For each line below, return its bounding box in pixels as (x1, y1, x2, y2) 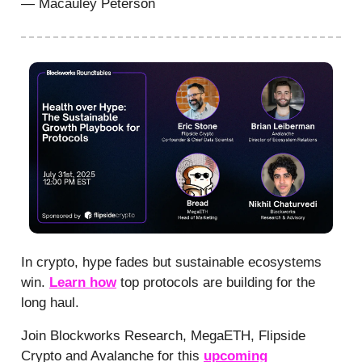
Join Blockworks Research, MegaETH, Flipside (21, 327, 305, 343)
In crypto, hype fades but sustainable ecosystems (21, 254, 322, 270)
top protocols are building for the (116, 274, 315, 290)
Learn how (49, 274, 116, 290)
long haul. (21, 294, 79, 310)
